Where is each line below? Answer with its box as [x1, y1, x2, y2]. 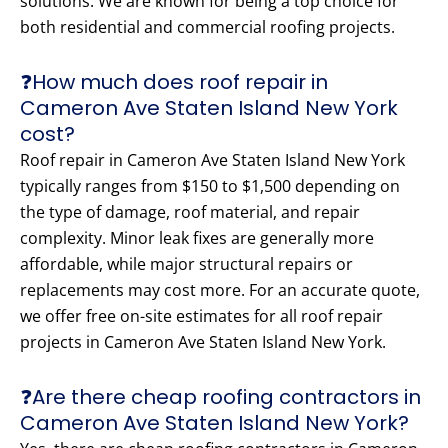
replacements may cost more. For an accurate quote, [20, 279, 420, 302]
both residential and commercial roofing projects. [20, 16, 395, 39]
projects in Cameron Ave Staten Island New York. [20, 331, 386, 354]
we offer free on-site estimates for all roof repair [20, 305, 383, 328]
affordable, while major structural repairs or [20, 253, 353, 276]
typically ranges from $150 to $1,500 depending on [20, 175, 400, 198]
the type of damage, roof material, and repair [20, 201, 360, 224]
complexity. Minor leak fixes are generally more [20, 227, 374, 250]
